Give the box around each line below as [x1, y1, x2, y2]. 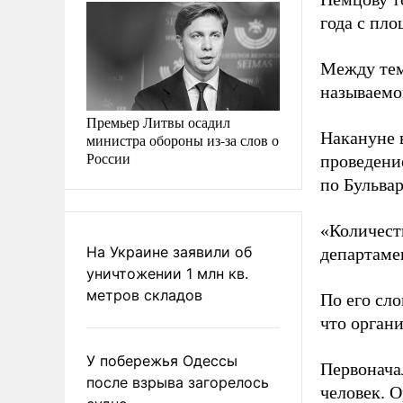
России [86, 148, 130, 167]
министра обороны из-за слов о [86, 130, 279, 149]
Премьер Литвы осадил [86, 112, 230, 131]
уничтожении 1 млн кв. [86, 264, 248, 282]
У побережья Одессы [86, 351, 237, 370]
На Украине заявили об [86, 242, 252, 261]
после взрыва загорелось [86, 372, 269, 391]
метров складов [86, 285, 202, 304]
